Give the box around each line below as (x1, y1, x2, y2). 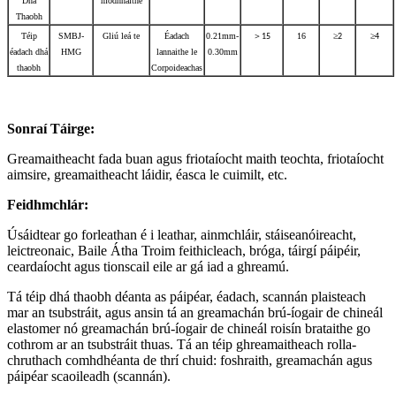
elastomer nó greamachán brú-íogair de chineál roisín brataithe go (7, 320, 370, 336)
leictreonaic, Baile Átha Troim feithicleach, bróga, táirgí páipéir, (7, 242, 361, 258)
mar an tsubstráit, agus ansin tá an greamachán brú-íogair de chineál (7, 304, 383, 320)
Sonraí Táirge (7, 120, 90, 136)
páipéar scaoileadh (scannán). (7, 368, 171, 384)
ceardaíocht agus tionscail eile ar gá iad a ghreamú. (7, 258, 289, 274)
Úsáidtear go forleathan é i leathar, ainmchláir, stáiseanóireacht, (7, 226, 356, 242)
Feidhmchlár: (7, 196, 88, 212)
